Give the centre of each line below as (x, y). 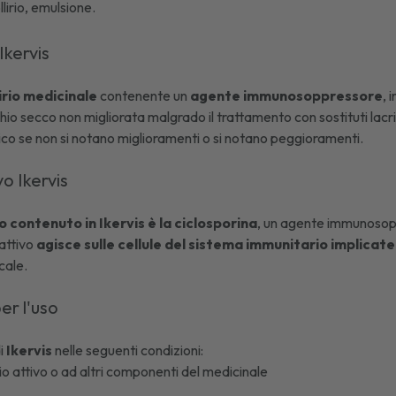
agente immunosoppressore (287, 95)
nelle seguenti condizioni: (129, 350)
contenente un (144, 95)
